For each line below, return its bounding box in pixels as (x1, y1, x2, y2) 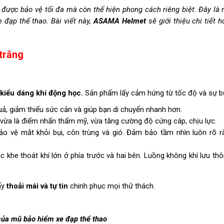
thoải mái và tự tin (6, 181, 68, 190)
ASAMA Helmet (91, 16, 146, 25)
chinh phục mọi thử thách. (68, 181, 157, 190)
